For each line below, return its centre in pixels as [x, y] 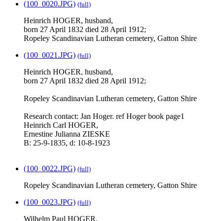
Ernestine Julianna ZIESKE [67, 134]
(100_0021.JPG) [50, 55]
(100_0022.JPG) [50, 169]
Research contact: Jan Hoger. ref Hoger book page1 [104, 116]
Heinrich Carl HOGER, [61, 125]
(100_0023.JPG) [50, 202]
